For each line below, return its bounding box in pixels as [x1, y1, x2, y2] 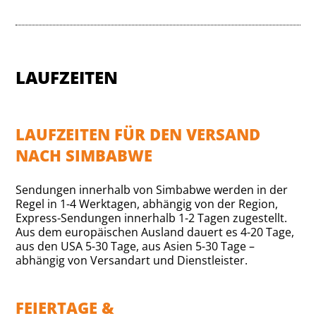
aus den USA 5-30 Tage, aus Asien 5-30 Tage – [16, 238, 255, 254]
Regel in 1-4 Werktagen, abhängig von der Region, [16, 195, 279, 212]
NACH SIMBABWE [16, 144, 153, 166]
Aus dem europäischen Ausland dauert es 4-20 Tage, [16, 224, 295, 240]
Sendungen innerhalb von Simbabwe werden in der [16, 181, 288, 197]
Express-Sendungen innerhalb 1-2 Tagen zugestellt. [16, 209, 288, 226]
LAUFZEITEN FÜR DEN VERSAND [16, 123, 261, 145]
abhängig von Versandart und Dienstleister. [16, 252, 248, 268]
